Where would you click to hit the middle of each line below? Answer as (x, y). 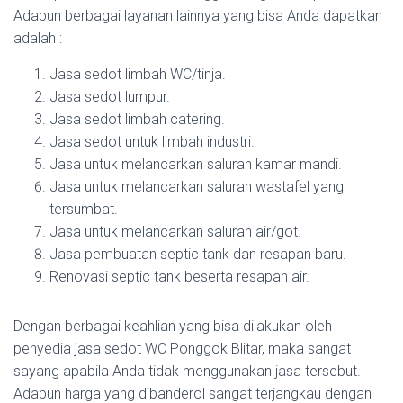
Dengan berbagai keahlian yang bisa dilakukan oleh (173, 326)
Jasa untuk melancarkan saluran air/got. (175, 232)
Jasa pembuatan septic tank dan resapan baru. (198, 254)
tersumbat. (84, 209)
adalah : (38, 38)
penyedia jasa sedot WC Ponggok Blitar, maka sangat (182, 349)
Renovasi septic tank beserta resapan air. (179, 277)
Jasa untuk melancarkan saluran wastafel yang (197, 187)
